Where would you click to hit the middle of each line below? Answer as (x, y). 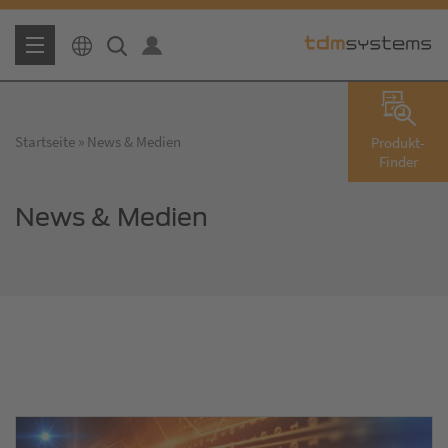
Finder (398, 161)
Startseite (45, 141)
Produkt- (398, 142)
